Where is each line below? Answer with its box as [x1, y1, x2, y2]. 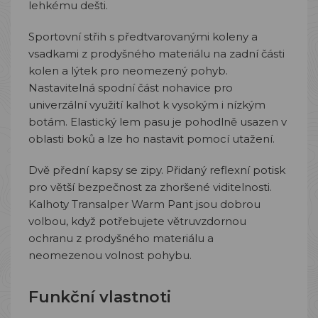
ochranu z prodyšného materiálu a [28, 231, 214, 245]
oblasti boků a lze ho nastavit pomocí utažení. [28, 132, 275, 146]
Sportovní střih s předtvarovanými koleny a [28, 30, 258, 43]
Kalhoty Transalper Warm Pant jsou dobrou [28, 197, 261, 211]
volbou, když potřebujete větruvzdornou [28, 214, 246, 228]
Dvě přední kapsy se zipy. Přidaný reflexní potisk [28, 163, 285, 177]
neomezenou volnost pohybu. [28, 248, 192, 262]
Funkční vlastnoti [28, 287, 171, 307]
